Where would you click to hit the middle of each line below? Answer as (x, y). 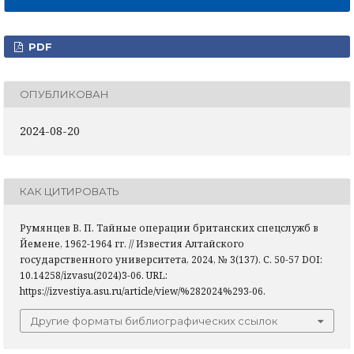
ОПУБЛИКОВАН (64, 94)
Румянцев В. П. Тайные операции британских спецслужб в (169, 228)
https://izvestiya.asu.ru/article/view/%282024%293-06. (143, 291)
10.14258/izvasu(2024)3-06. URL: (94, 275)
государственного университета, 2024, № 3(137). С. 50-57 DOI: (171, 259)
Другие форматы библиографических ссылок (154, 320)
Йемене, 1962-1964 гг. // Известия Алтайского (132, 243)
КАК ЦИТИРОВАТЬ (70, 192)
